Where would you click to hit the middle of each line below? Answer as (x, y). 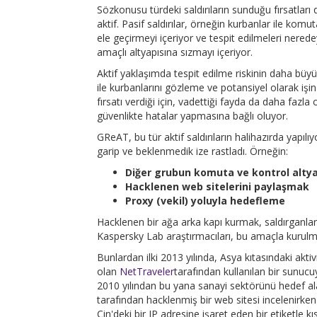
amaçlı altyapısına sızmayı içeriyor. (175, 52)
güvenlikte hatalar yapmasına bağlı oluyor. (192, 115)
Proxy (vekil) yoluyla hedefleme (205, 200)
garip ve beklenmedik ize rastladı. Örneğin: (192, 151)
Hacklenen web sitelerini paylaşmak (217, 186)
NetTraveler (147, 271)
